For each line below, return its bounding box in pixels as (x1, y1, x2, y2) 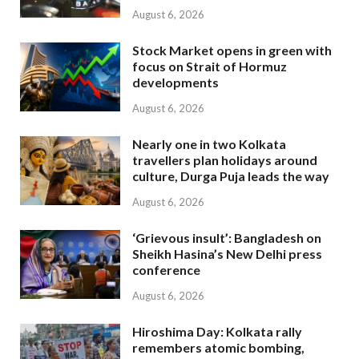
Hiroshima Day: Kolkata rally (132, 323, 302, 339)
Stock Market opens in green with (132, 42, 332, 58)
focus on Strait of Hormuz (132, 58, 287, 75)
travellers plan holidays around (132, 151, 317, 167)
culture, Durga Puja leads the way (132, 167, 329, 184)
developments (132, 75, 219, 91)
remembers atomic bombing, (132, 339, 305, 355)
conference (132, 261, 200, 277)
